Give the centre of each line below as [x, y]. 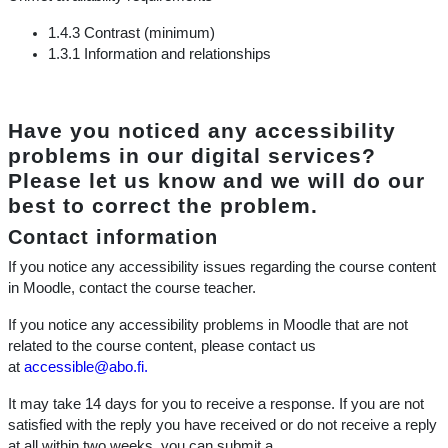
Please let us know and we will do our [216, 180]
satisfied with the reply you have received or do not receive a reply [222, 425]
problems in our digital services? [192, 155]
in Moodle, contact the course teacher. [132, 288]
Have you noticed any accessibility [202, 130]
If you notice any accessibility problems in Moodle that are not [208, 325]
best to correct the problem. [163, 205]
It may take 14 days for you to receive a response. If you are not [216, 404]
